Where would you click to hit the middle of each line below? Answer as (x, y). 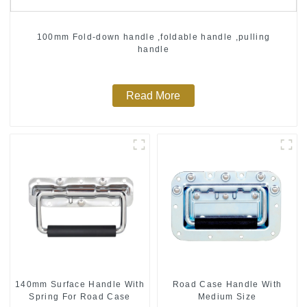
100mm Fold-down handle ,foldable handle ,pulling (153, 37)
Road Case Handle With (227, 285)
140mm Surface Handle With (79, 285)
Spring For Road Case (80, 297)
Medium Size (227, 297)
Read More (153, 96)
